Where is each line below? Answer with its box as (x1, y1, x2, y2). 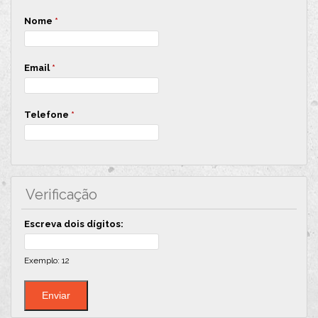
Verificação (26, 185, 97, 203)
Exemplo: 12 (23, 255, 70, 265)
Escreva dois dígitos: (23, 218, 124, 229)
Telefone (23, 109, 71, 120)
